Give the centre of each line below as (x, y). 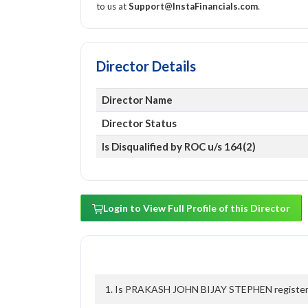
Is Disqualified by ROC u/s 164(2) (178, 147)
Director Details (146, 66)
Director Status (139, 123)
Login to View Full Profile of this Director (197, 208)
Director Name (137, 100)
